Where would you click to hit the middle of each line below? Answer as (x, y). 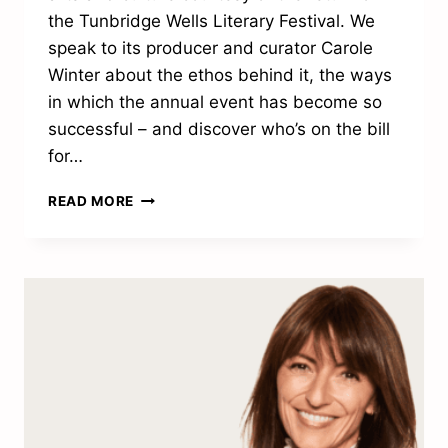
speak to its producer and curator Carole (210, 48)
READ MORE (91, 201)
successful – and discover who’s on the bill (219, 129)
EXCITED (165, 217)
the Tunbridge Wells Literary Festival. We (211, 21)
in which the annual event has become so (215, 102)
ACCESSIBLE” (182, 322)
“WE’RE (159, 196)
